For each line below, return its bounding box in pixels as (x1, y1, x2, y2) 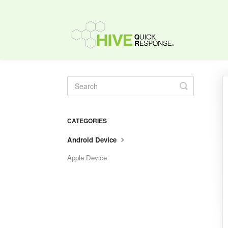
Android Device (67, 135, 119, 145)
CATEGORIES (67, 116, 107, 125)
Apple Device (67, 153, 107, 162)
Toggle (183, 79, 211, 92)
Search (183, 87, 213, 100)
